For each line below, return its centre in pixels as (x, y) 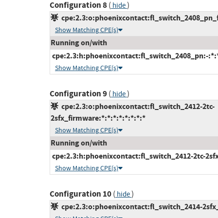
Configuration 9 (78, 94)
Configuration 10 (81, 194)
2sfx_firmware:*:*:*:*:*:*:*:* (98, 118)
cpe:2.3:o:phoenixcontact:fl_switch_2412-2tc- (136, 107)
